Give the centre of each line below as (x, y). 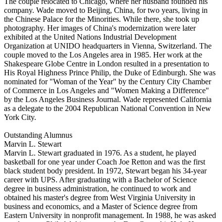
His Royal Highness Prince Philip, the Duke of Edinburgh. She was (110, 72)
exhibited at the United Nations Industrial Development (90, 37)
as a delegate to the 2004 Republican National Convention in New (108, 108)
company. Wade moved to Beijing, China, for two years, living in (106, 10)
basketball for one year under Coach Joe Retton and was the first (105, 162)
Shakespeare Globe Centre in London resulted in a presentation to (107, 63)
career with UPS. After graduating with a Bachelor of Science (100, 179)
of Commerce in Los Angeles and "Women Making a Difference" (107, 90)
